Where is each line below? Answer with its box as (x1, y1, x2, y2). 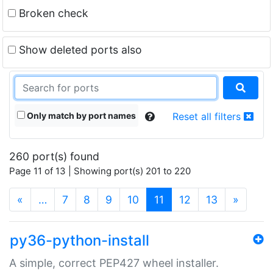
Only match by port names (25, 110, 136, 121)
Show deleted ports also (16, 43, 142, 56)
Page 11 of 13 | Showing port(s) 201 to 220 (9, 165, 191, 177)
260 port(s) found (9, 149, 99, 163)
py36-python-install (10, 231, 149, 249)
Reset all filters (172, 110, 244, 122)
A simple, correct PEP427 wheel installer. (9, 256, 219, 269)
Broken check (16, 6, 88, 19)
